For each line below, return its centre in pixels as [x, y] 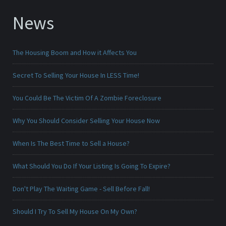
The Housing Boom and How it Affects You [75, 53]
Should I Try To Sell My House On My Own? [75, 212]
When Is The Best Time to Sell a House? [71, 144]
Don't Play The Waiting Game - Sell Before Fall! [81, 189]
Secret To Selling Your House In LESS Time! [76, 75]
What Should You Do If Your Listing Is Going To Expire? [92, 166]
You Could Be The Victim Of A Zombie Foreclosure [87, 98]
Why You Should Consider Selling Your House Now [86, 121]
